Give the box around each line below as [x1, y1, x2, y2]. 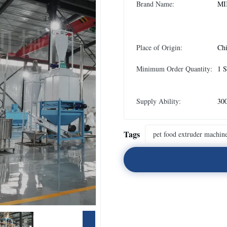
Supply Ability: [136, 96, 181, 106]
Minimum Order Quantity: [136, 64, 212, 73]
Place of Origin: [136, 43, 182, 52]
